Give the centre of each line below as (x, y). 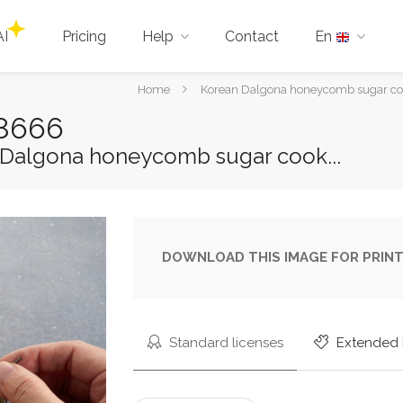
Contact (252, 36)
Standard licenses (225, 343)
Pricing (84, 36)
